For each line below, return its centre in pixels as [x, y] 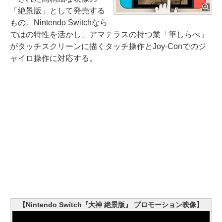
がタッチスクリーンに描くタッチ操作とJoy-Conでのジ [108, 46]
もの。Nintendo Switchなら [59, 22]
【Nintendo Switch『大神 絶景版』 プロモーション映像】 [111, 204]
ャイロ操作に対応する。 [54, 58]
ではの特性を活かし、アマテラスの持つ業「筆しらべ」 [109, 34]
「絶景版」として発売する [57, 10]
